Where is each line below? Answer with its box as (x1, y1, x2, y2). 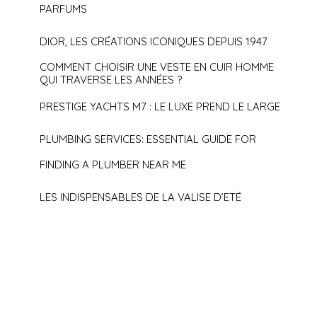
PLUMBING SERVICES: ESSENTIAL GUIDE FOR (40, 132, 257, 146)
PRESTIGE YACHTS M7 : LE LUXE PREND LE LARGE (40, 100, 281, 114)
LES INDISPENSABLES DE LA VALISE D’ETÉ (40, 190, 242, 204)
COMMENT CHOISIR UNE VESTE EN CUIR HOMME (40, 60, 275, 74)
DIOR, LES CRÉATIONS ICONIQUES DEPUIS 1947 (40, 35, 268, 49)
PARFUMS (40, 2, 88, 16)
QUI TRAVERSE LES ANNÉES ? (40, 73, 183, 87)
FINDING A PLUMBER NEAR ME (40, 158, 187, 172)
